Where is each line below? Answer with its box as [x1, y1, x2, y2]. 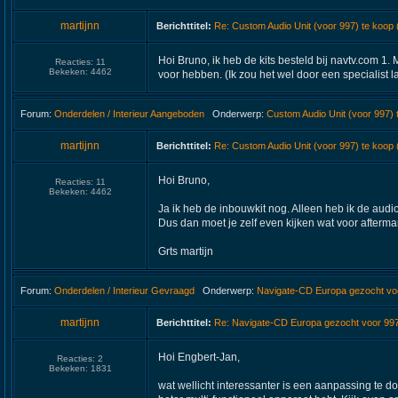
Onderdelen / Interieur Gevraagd [54, 285, 195, 296]
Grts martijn [158, 245, 213, 258]
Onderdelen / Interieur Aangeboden [54, 108, 204, 119]
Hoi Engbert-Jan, [158, 351, 240, 363]
